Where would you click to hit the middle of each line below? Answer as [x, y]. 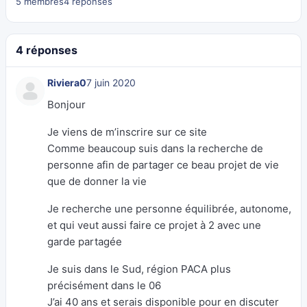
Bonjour [66, 105]
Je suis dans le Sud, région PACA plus [139, 269]
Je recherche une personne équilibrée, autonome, [169, 209]
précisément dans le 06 [104, 285]
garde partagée [85, 242]
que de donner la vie [97, 181]
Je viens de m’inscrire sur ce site [127, 132]
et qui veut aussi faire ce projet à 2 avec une [154, 225]
